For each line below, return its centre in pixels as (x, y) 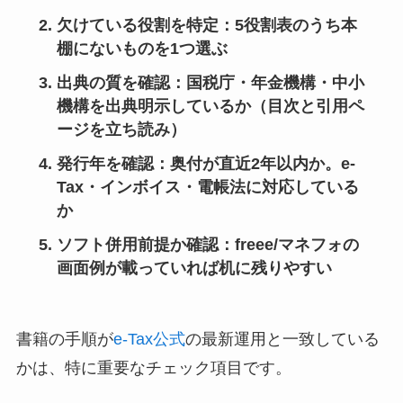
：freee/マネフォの (288, 244)
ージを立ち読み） (121, 129)
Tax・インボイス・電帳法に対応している (207, 187)
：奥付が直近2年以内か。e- (254, 163)
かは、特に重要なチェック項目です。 (153, 367)
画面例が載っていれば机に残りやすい (194, 268)
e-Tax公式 (149, 339)
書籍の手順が (64, 339)
